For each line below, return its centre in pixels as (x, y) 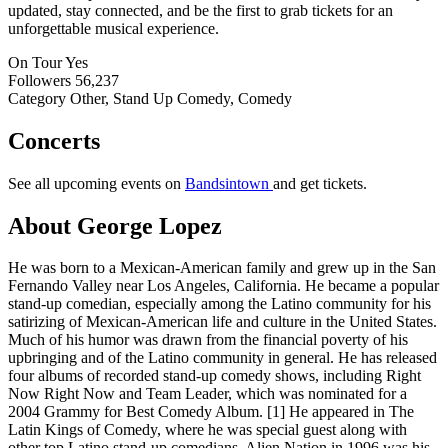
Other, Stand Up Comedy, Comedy (181, 98)
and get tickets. (320, 183)
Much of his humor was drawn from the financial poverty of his (208, 340)
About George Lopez (115, 225)
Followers (39, 80)
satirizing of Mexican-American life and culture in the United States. (222, 322)
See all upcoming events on (96, 183)
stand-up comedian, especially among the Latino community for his (219, 304)
